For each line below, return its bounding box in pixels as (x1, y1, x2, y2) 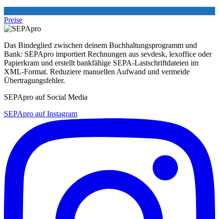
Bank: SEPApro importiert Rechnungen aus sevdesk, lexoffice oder (4, 49, 212, 58)
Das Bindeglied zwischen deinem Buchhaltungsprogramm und (4, 41, 197, 49)
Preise (4, 15, 22, 24)
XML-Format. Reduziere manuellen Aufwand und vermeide (4, 67, 190, 76)
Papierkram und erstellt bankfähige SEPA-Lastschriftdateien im (4, 58, 198, 67)
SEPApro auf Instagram (4, 109, 77, 118)
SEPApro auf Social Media (4, 92, 88, 101)
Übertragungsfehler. (4, 76, 65, 85)
